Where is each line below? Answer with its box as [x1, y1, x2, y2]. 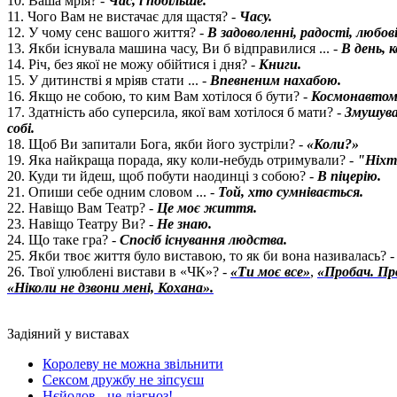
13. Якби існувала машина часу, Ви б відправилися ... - [7, 41, 341, 57]
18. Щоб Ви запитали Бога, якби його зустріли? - [7, 136, 307, 152]
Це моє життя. [157, 200, 257, 216]
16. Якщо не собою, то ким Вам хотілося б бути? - [7, 89, 311, 105]
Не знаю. [157, 216, 212, 232]
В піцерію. [317, 168, 381, 184]
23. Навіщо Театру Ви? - [7, 216, 157, 232]
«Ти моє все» [230, 264, 310, 280]
